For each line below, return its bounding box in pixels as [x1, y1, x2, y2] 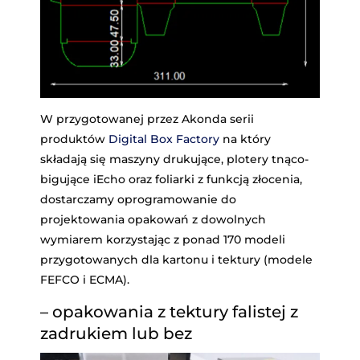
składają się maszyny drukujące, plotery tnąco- [40, 151, 309, 166]
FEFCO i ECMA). [40, 272, 129, 287]
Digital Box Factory [108, 131, 219, 146]
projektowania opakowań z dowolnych [40, 211, 266, 227]
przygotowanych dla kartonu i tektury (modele [40, 252, 313, 267]
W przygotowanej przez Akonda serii [40, 111, 254, 126]
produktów [40, 131, 108, 146]
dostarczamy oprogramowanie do [40, 191, 236, 207]
